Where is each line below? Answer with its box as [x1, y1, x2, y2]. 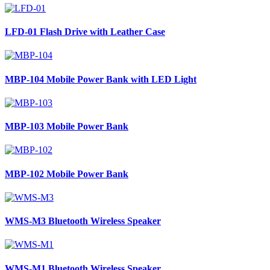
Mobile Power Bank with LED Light [46, 74, 196, 84]
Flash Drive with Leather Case [40, 27, 165, 37]
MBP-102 [5, 168, 44, 179]
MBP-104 [5, 74, 44, 84]
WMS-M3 [5, 216, 46, 227]
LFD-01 [5, 27, 37, 37]
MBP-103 [5, 121, 44, 132]
